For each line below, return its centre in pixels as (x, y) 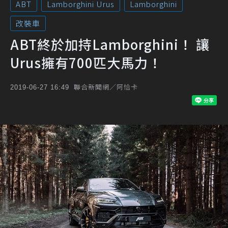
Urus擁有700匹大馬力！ (86, 62)
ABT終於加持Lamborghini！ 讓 (110, 44)
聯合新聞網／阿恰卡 (106, 87)
